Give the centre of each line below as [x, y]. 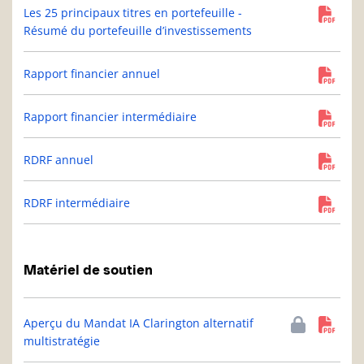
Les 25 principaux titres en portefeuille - [133, 13]
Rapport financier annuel [92, 74]
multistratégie [62, 341]
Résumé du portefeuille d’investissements [138, 31]
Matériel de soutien [88, 270]
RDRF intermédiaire [77, 203]
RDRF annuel [58, 160]
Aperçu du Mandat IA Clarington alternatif [139, 323]
